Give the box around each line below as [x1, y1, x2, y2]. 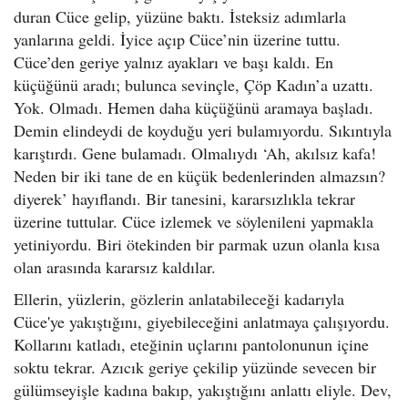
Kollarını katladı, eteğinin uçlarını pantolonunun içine [14, 333, 369, 355]
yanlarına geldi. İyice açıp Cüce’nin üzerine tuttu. [14, 28, 341, 50]
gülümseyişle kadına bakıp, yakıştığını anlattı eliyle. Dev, [14, 379, 392, 401]
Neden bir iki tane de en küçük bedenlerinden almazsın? [14, 165, 385, 187]
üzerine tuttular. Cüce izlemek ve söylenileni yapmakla [14, 210, 373, 232]
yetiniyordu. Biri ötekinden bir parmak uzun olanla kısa [14, 233, 380, 255]
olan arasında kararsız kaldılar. [14, 256, 216, 278]
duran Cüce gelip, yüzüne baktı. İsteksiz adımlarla [14, 5, 346, 27]
